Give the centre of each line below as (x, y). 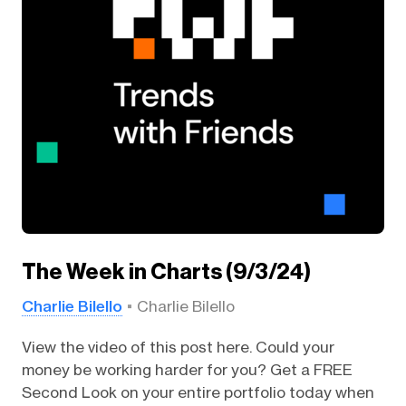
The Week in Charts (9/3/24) (166, 272)
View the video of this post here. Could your (178, 347)
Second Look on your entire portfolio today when (198, 392)
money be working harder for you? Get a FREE (187, 369)
